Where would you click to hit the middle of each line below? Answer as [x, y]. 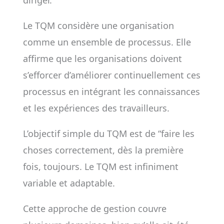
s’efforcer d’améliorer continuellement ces [111, 75]
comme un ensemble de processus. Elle [107, 42]
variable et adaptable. [69, 183]
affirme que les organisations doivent [102, 58]
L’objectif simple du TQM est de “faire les [108, 133]
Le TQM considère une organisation [98, 25]
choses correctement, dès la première [103, 150]
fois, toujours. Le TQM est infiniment [100, 166]
